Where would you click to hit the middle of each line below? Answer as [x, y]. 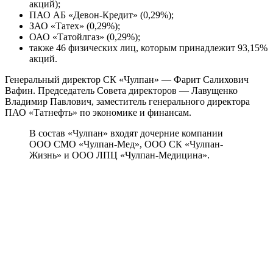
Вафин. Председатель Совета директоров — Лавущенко [121, 91]
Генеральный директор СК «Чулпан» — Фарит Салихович [127, 80]
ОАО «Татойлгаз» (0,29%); [85, 37]
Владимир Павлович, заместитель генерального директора [127, 102]
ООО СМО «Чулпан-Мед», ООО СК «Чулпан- [126, 144]
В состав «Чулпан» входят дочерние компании [126, 133]
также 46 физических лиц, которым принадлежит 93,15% [148, 48]
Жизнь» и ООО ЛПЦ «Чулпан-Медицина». [119, 155]
